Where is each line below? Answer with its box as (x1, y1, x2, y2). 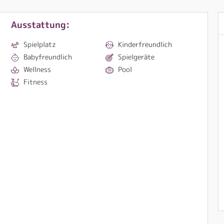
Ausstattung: (11, 18, 70, 31)
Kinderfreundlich (117, 39, 172, 49)
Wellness (23, 64, 51, 74)
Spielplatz (23, 39, 56, 49)
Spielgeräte (117, 52, 154, 61)
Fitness (23, 77, 48, 86)
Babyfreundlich (23, 52, 72, 61)
